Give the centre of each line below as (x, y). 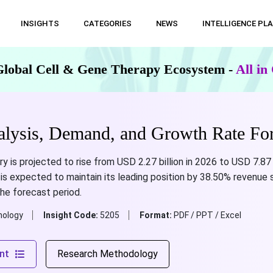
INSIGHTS (40, 23)
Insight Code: (71, 215)
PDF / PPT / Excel (207, 215)
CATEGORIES (107, 23)
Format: (156, 215)
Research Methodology (107, 254)
